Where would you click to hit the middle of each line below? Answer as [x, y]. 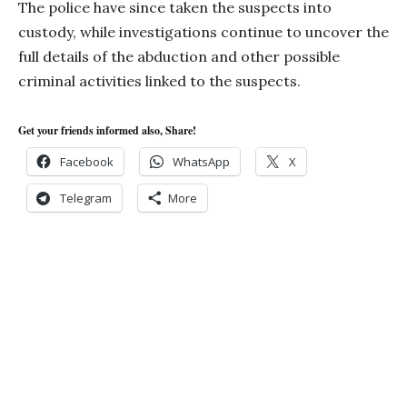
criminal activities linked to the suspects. [159, 81]
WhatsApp [201, 162]
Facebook [87, 162]
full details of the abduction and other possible [179, 57]
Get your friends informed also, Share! [107, 131]
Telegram [86, 199]
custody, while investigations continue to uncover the [203, 32]
